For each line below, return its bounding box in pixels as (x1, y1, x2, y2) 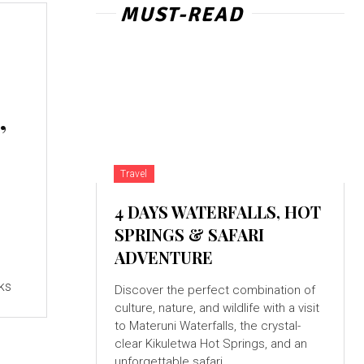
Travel (119, 168, 148, 180)
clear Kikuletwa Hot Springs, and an (114, 336, 307, 352)
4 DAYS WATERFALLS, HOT (114, 201, 321, 223)
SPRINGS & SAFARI (114, 223, 264, 246)
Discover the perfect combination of (114, 283, 315, 298)
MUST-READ (119, 2, 244, 27)
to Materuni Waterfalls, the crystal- (114, 318, 240, 334)
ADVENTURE (114, 246, 213, 269)
